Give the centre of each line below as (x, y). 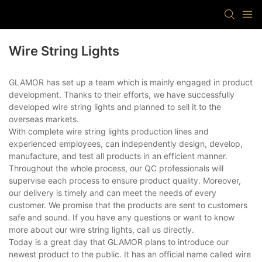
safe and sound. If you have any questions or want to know (122, 218)
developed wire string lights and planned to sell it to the (115, 107)
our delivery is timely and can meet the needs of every (113, 193)
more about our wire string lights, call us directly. (101, 230)
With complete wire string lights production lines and (109, 132)
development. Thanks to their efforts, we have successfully (122, 95)
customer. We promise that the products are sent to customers (128, 205)
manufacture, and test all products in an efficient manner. (118, 156)
